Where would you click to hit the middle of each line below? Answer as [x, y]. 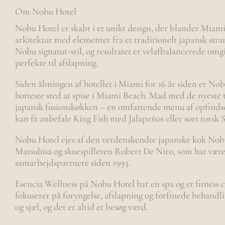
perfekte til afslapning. [57, 63]
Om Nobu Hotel [46, 11]
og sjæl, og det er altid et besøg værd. [82, 207]
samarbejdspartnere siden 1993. [73, 162]
